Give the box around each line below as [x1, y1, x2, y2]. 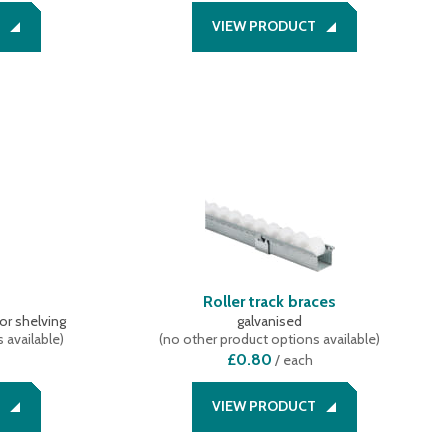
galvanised [237, 312, 303, 330]
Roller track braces [203, 292, 337, 311]
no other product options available [163, 330, 377, 348]
